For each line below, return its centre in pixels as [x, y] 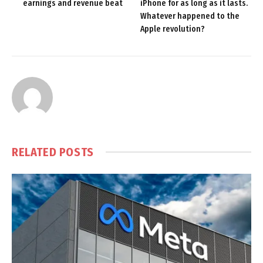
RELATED [36, 152]
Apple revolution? [173, 29]
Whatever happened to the [190, 16]
